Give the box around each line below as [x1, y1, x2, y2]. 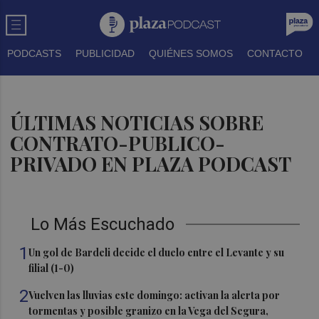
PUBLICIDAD [75, 48, 135, 59]
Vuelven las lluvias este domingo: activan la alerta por [28, 288, 281, 302]
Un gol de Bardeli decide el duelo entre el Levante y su [28, 246, 285, 259]
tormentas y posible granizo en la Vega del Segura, [28, 304, 269, 318]
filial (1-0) [28, 261, 75, 275]
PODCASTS [7, 48, 61, 59]
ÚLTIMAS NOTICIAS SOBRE [10, 110, 264, 135]
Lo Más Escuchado [31, 214, 175, 234]
